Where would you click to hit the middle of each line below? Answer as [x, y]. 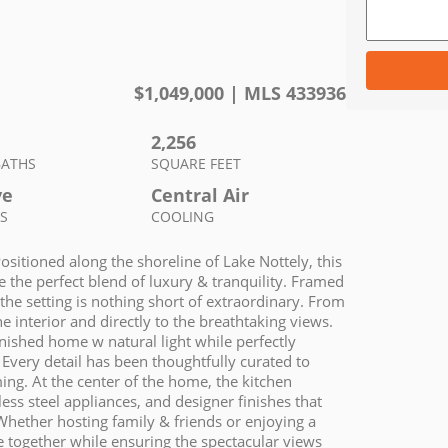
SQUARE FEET [196, 163]
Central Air [200, 195]
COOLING [183, 216]
